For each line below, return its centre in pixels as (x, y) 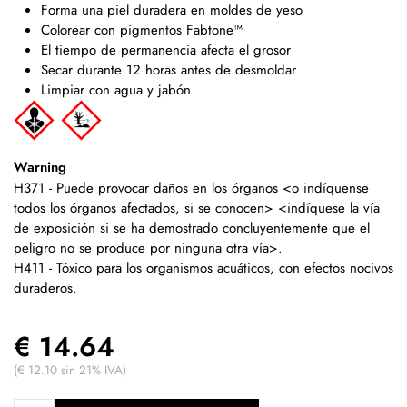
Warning (40, 167)
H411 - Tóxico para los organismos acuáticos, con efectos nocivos (203, 268)
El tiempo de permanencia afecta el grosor (166, 50)
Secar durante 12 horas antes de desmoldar (169, 69)
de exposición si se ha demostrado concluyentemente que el (192, 228)
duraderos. (45, 288)
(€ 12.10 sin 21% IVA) (70, 371)
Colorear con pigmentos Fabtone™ (142, 30)
